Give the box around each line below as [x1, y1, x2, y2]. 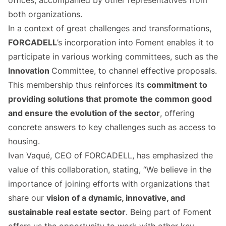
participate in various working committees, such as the [8, 51, 218, 62]
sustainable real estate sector [8, 207, 126, 217]
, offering [160, 108, 195, 119]
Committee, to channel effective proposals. [51, 66, 217, 76]
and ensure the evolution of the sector [8, 108, 160, 119]
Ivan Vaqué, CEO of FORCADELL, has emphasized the [8, 150, 213, 161]
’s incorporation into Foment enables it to [57, 37, 214, 48]
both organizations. [8, 9, 82, 20]
